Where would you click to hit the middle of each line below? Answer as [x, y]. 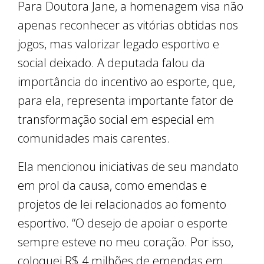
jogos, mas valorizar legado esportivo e [118, 44]
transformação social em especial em [116, 120]
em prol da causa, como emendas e [112, 186]
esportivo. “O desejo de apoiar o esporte [123, 223]
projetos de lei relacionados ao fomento [122, 204]
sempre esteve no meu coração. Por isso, [126, 242]
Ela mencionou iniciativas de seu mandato [128, 167]
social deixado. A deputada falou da [111, 63]
